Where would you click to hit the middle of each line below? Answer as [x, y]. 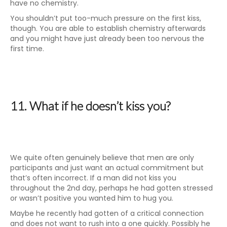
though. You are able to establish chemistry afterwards [108, 28]
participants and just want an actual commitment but [107, 168]
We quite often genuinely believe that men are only [102, 158]
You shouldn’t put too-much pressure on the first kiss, [106, 18]
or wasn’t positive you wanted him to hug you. [92, 198]
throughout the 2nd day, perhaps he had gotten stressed [111, 188]
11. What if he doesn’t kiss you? [90, 106]
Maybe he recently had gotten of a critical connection [107, 213]
